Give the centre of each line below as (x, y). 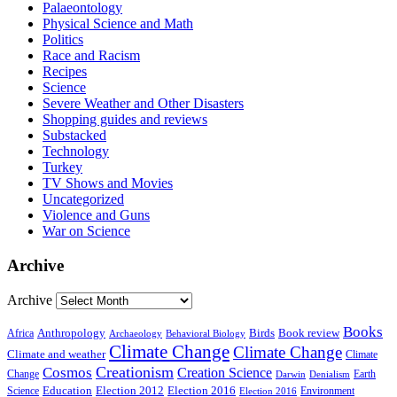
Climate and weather (56, 354)
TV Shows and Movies (108, 183)
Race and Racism (91, 56)
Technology (76, 152)
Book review (309, 332)
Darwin (291, 374)
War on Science (86, 231)
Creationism (135, 372)
